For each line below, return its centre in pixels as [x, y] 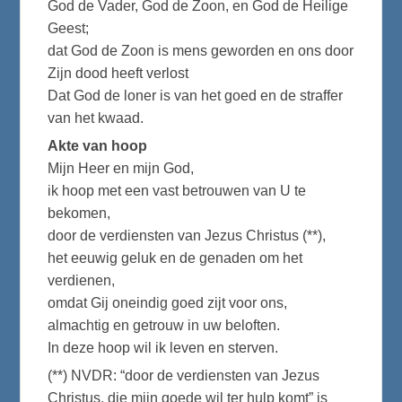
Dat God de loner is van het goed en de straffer [196, 95]
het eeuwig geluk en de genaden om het [175, 258]
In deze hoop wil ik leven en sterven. [163, 348]
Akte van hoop [98, 146]
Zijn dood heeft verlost [118, 73]
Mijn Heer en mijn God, [121, 168]
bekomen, [79, 213]
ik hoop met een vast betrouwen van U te [177, 191]
